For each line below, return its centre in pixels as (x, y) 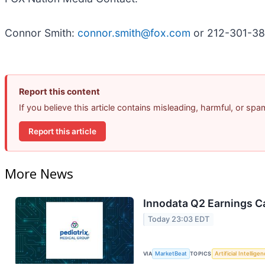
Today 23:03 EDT (179, 219)
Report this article (62, 131)
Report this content (59, 92)
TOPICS (201, 254)
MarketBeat (171, 254)
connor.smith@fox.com (134, 33)
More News (39, 174)
